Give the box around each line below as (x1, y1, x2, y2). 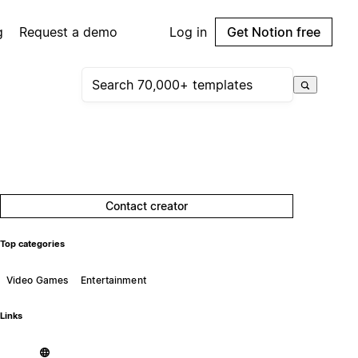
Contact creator (105, 199, 189, 213)
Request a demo (19, 24, 118, 40)
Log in (169, 24, 207, 40)
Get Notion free (227, 24, 320, 40)
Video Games (6, 273, 69, 286)
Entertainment (81, 273, 146, 286)
